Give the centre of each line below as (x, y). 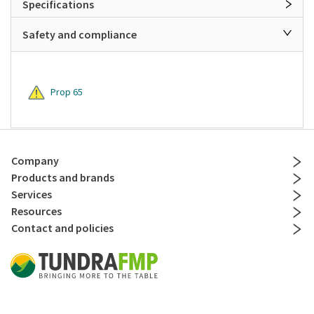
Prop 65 (67, 91)
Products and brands (63, 178)
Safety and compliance (80, 34)
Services (32, 194)
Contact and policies (62, 228)
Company (35, 161)
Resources (36, 211)
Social (24, 292)
